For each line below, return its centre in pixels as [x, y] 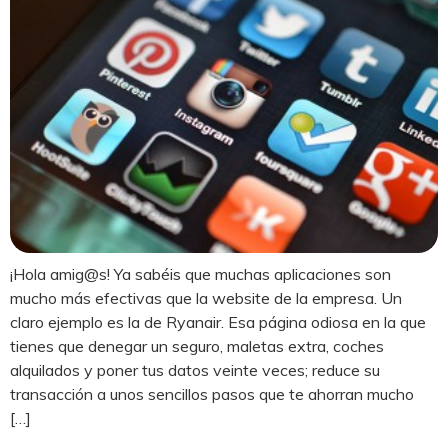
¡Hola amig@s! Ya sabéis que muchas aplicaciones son [200, 274]
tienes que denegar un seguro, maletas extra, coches [197, 346]
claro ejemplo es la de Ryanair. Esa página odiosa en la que [218, 322]
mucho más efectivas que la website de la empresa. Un [206, 298]
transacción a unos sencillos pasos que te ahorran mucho [212, 394]
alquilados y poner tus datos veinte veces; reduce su [195, 370]
